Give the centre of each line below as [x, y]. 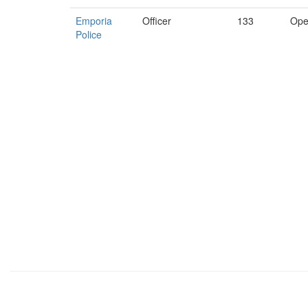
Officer [157, 21]
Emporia [94, 21]
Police [89, 34]
